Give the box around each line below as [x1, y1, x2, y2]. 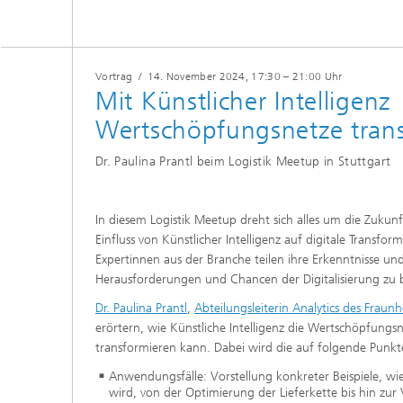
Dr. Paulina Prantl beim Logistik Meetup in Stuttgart [95, 154, 391, 170]
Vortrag [95, 70, 133, 83]
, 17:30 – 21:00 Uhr [245, 70, 343, 83]
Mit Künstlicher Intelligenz [95, 86, 390, 117]
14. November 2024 [147, 70, 246, 83]
